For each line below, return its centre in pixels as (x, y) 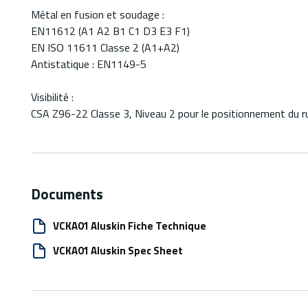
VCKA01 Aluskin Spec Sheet (118, 251)
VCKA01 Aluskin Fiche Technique (130, 226)
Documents (67, 194)
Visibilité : (52, 97)
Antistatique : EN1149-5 (89, 64)
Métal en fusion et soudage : (98, 15)
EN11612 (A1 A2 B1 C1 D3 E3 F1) (110, 31)
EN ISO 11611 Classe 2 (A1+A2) (105, 48)
